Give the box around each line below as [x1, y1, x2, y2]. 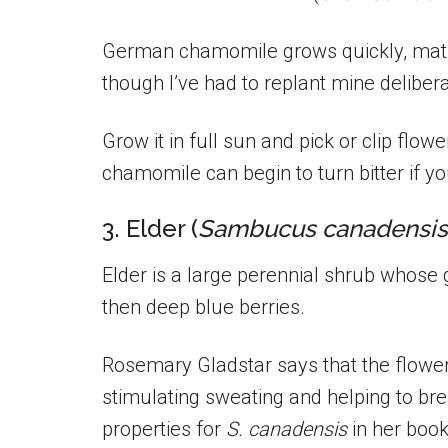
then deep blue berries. [102, 295, 305, 319]
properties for [102, 417, 226, 441]
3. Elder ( [102, 214, 198, 243]
